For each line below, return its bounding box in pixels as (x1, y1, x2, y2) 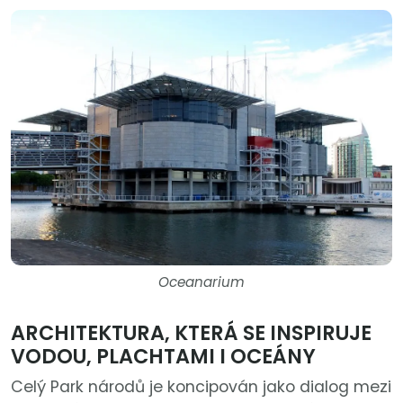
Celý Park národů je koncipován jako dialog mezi (11, 376, 391, 399)
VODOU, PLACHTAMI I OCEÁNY (11, 342, 316, 372)
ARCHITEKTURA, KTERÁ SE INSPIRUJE (11, 318, 372, 348)
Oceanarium (158, 273, 245, 292)
